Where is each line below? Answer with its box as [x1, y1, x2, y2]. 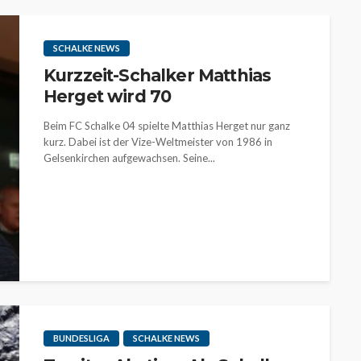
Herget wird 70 [44, 86, 172, 106]
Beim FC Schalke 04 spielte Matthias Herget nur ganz [44, 119, 290, 132]
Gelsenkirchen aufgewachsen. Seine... [44, 151, 215, 164]
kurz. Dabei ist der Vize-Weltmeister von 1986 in [44, 135, 272, 148]
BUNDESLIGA [53, 333, 110, 343]
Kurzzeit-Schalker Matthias [44, 65, 272, 85]
